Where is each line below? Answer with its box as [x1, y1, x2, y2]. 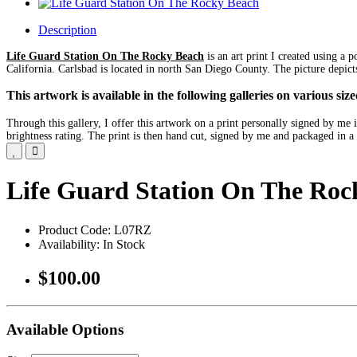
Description [38, 23, 96, 37]
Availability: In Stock [38, 237, 145, 251]
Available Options [6, 321, 124, 339]
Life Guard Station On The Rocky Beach [6, 50, 204, 62]
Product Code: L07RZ [38, 222, 151, 237]
